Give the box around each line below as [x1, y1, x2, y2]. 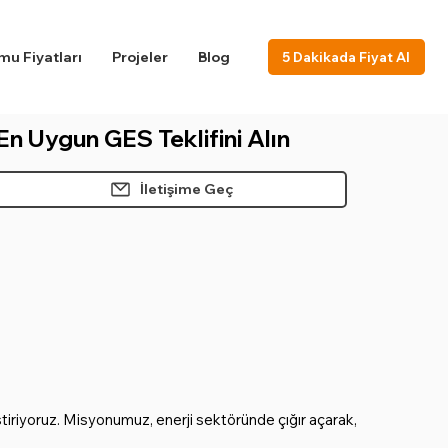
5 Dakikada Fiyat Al [282, 48, 411, 65]
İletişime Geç [139, 180, 233, 199]
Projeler [111, 47, 168, 66]
